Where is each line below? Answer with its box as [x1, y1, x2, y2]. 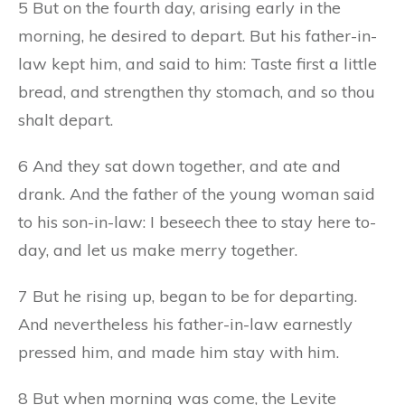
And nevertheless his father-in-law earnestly [18, 313, 353, 334]
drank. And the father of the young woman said [18, 183, 375, 204]
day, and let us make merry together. [18, 239, 297, 260]
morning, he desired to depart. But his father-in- [18, 24, 377, 46]
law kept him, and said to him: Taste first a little [18, 52, 377, 74]
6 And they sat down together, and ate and [18, 155, 341, 176]
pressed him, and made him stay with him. [18, 341, 339, 363]
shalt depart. [18, 108, 113, 130]
